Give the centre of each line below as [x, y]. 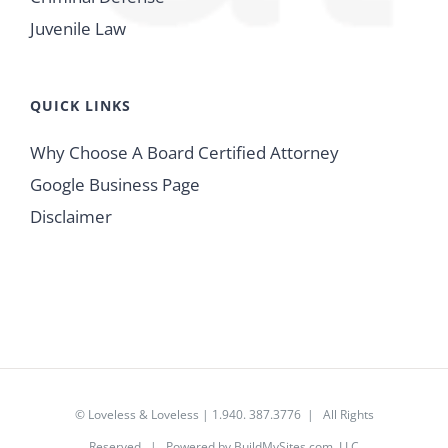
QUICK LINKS [80, 106]
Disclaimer [71, 217]
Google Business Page [115, 185]
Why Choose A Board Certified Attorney [184, 153]
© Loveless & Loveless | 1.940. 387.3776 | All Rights [224, 415]
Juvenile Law [78, 29]
